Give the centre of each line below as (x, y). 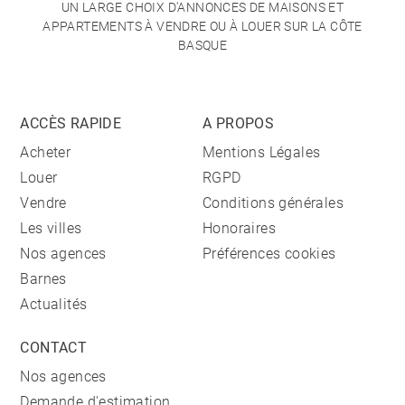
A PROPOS (239, 124)
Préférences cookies (269, 254)
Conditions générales (273, 203)
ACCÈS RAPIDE (71, 124)
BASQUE (202, 46)
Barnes (43, 279)
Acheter (46, 153)
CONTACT (54, 348)
